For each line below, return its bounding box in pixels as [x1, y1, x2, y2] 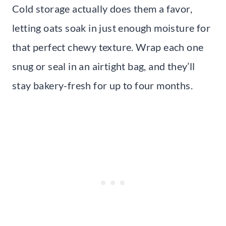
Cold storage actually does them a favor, [12, 2, 192, 15]
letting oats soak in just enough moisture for [12, 21, 210, 34]
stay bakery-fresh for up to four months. [12, 79, 193, 91]
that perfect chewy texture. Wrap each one [12, 40, 204, 53]
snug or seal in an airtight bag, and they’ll [12, 60, 195, 72]
